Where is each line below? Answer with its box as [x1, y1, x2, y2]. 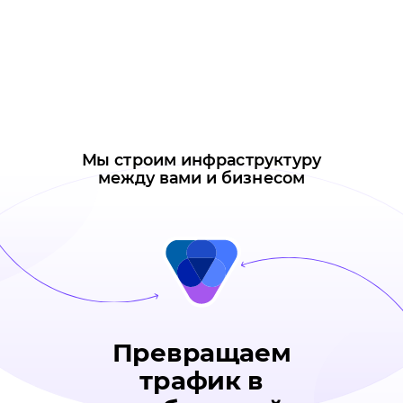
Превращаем [112, 336, 291, 369]
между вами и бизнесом [97, 168, 306, 188]
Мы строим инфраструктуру [81, 150, 322, 171]
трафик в [139, 365, 264, 398]
